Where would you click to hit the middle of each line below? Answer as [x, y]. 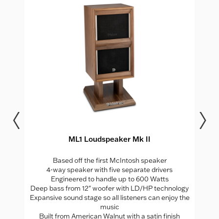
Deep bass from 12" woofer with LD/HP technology [109, 188]
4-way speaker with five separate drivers [109, 169]
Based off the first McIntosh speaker [109, 160]
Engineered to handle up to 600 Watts [109, 179]
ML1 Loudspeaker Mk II [109, 139]
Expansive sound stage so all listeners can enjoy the [109, 197]
